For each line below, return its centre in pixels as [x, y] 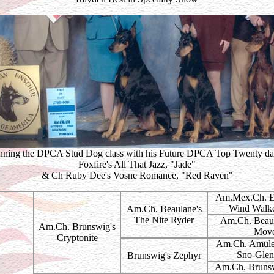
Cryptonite [77, 238]
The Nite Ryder [164, 220]
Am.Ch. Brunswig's [77, 227]
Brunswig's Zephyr [164, 255]
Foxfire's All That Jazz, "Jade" [137, 164]
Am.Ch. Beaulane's [164, 209]
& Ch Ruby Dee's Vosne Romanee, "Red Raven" [137, 175]
